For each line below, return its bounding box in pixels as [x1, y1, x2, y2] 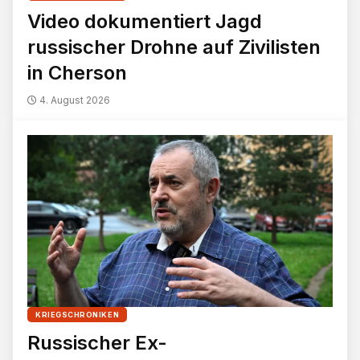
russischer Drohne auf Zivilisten [27, 35, 321, 59]
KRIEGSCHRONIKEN [35, 309, 120, 319]
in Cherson [27, 61, 127, 85]
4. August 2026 [37, 94, 110, 107]
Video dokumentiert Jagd [27, 10, 262, 34]
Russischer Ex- [27, 330, 167, 354]
